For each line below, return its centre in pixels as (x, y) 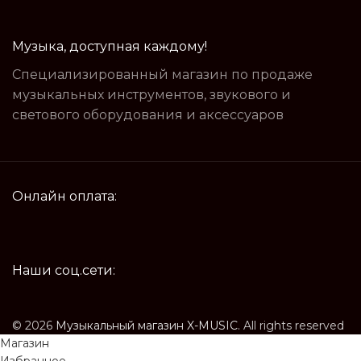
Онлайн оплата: (64, 196)
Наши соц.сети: (64, 270)
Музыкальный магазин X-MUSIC (147, 325)
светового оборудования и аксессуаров (148, 114)
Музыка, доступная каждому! (110, 46)
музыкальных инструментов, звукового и (151, 94)
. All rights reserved (291, 325)
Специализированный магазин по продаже (162, 74)
